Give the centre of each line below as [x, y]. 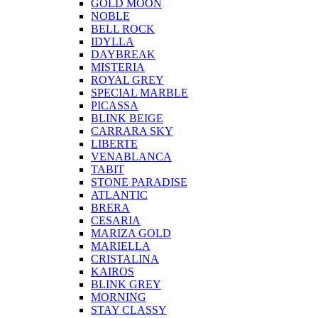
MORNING [119, 297]
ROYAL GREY [127, 80]
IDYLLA [113, 42]
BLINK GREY [126, 285]
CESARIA [116, 221]
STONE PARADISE [139, 182]
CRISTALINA [125, 259]
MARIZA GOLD [131, 234]
